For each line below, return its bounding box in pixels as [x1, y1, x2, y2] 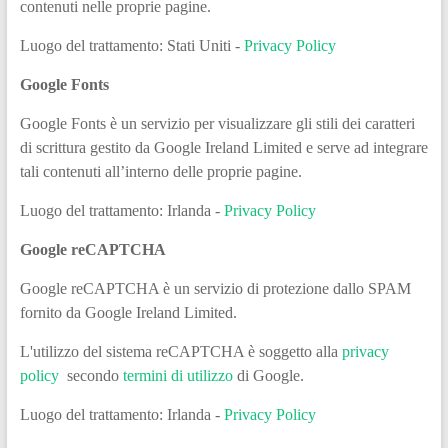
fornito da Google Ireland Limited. [19, 303, 237, 321]
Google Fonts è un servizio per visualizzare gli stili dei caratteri [19, 114, 415, 132]
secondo [58, 366, 123, 384]
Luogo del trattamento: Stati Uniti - [19, 36, 244, 54]
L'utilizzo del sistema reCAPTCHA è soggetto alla [19, 342, 342, 360]
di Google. [232, 366, 304, 384]
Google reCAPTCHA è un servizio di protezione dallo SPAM [19, 279, 411, 297]
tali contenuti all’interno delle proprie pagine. [19, 162, 302, 180]
